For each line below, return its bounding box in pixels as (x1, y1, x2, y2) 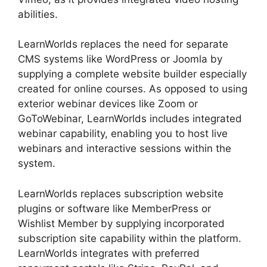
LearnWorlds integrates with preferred (18, 247, 200, 259)
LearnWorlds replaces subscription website (18, 187, 223, 200)
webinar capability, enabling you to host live (18, 128, 228, 139)
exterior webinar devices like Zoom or (18, 98, 198, 110)
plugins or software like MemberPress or (18, 202, 211, 215)
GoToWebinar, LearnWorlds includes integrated (18, 113, 242, 125)
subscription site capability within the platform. (18, 232, 241, 244)
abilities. (18, 8, 58, 20)
